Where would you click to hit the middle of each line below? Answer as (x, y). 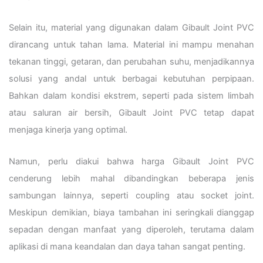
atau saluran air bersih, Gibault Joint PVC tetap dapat (131, 112)
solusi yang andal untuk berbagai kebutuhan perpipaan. (131, 78)
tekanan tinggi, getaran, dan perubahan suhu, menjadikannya (131, 61)
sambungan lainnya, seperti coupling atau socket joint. (131, 196)
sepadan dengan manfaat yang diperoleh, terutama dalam (131, 230)
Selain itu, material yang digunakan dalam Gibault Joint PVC (131, 27)
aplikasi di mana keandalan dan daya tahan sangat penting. (127, 247)
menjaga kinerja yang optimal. (68, 129)
